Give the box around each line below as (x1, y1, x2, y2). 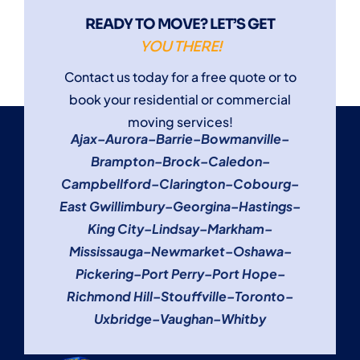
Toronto (235, 288, 285, 305)
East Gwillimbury (59, 198, 165, 215)
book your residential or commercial (69, 91, 291, 108)
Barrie (156, 130, 193, 148)
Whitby (221, 310, 266, 328)
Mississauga (68, 243, 143, 260)
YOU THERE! (139, 38, 221, 56)
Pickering (75, 265, 133, 283)
